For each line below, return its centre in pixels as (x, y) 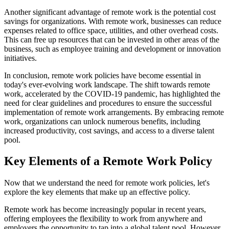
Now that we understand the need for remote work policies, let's (107, 183)
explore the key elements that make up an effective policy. (97, 192)
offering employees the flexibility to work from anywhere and (103, 219)
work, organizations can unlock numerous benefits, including (102, 121)
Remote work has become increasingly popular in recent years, (105, 210)
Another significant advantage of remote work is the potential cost (110, 12)
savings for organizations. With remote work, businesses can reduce (113, 21)
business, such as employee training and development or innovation (112, 49)
